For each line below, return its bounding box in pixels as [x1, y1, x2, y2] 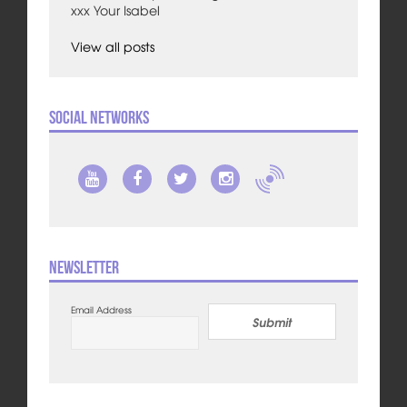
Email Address [70, 302, 132, 316]
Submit [253, 312, 293, 331]
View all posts [70, 36, 154, 55]
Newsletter [48, 256, 119, 277]
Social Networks [48, 106, 149, 127]
